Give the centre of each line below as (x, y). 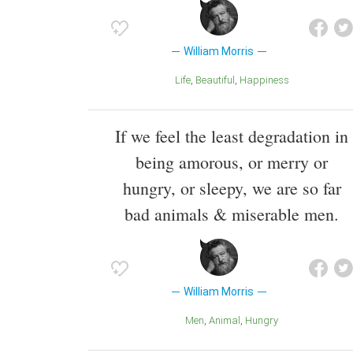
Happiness (268, 80)
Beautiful (218, 80)
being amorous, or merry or (232, 162)
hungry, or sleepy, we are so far (232, 188)
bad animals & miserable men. (232, 214)
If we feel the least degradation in (232, 136)
